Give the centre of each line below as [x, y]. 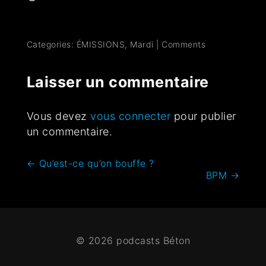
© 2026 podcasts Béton [133, 241]
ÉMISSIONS [101, 45]
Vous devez [58, 116]
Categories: [51, 45]
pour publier [203, 116]
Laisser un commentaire [118, 82]
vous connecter [131, 116]
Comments [184, 45]
